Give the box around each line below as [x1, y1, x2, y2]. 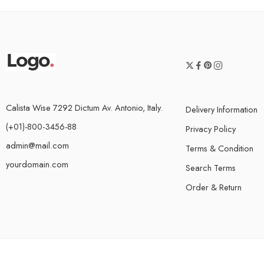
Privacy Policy [186, 122, 236, 135]
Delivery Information [186, 103, 258, 115]
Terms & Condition [186, 141, 253, 154]
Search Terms [186, 161, 236, 174]
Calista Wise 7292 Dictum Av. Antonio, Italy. [6, 101, 163, 114]
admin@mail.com [6, 138, 69, 151]
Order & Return [186, 180, 242, 193]
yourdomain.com [6, 157, 68, 170]
